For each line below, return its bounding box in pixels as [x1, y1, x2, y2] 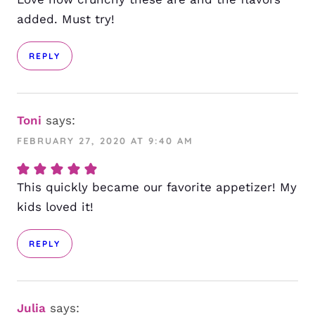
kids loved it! [17, 200, 94, 214]
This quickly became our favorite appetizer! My [17, 180, 297, 195]
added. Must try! [17, 12, 115, 27]
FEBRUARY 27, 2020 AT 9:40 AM [17, 135, 193, 147]
